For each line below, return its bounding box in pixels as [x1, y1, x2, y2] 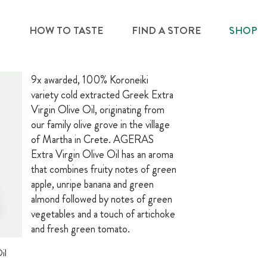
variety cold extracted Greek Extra [31, 87, 173, 103]
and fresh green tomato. [31, 221, 130, 237]
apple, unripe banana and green [31, 176, 154, 193]
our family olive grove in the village [31, 117, 170, 133]
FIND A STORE [131, 23, 201, 38]
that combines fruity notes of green [31, 162, 176, 178]
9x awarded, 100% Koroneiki [31, 72, 148, 88]
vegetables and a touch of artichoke [31, 206, 175, 222]
